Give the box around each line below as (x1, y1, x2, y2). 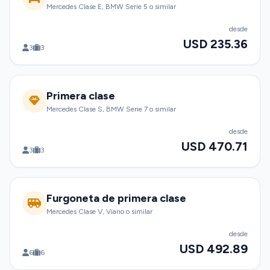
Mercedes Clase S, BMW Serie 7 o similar (46, 105, 176, 113)
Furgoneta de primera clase (46, 192, 186, 205)
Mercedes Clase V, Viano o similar (46, 207, 152, 216)
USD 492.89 (180, 242, 248, 256)
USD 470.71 (181, 139, 248, 154)
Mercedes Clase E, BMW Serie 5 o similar (46, 2, 176, 11)
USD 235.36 (183, 37, 248, 51)
